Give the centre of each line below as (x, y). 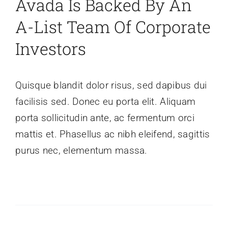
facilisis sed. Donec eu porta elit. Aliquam (105, 102)
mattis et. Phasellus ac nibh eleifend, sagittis (112, 134)
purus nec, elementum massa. (81, 151)
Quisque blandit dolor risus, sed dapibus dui (111, 85)
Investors (50, 49)
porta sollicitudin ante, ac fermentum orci (105, 118)
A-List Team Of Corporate (113, 27)
